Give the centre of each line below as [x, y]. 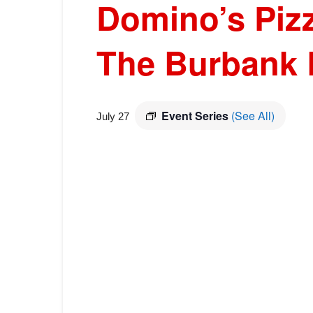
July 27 [113, 116]
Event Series [196, 116]
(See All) [253, 116]
